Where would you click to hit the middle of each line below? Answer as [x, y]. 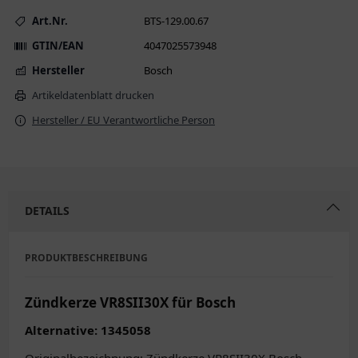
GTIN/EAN [58, 46]
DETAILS [47, 211]
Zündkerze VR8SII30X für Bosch [130, 302]
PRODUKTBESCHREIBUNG [86, 258]
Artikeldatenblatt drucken [93, 95]
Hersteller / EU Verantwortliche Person [123, 120]
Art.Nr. [50, 21]
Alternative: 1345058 [88, 330]
